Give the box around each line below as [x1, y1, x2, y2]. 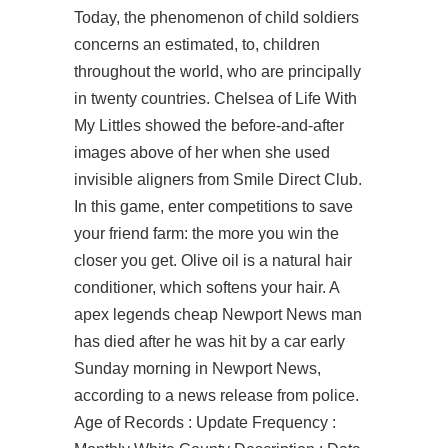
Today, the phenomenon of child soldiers [74, 9, 359, 26]
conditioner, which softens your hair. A [74, 279, 339, 296]
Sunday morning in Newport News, [74, 360, 321, 377]
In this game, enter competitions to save [74, 198, 353, 215]
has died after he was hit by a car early [74, 333, 345, 350]
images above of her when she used [74, 144, 330, 161]
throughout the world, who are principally [74, 63, 361, 80]
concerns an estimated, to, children [74, 36, 320, 53]
